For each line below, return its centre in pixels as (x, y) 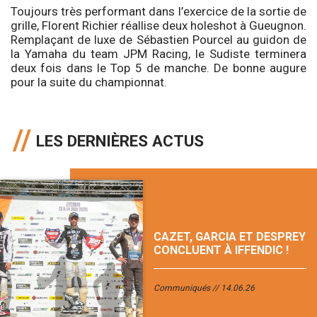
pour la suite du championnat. (89, 82)
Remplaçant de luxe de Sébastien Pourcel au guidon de (158, 39)
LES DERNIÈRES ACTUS (120, 140)
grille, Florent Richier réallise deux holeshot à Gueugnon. (158, 25)
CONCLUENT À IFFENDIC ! (221, 250)
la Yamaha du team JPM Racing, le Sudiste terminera (158, 53)
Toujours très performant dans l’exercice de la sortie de (158, 11)
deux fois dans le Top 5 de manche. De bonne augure (158, 68)
